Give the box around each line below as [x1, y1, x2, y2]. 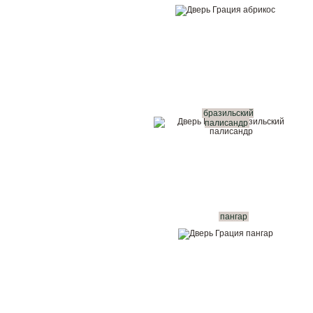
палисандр [204, 118, 248, 128]
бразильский [203, 108, 254, 118]
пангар [219, 212, 247, 221]
